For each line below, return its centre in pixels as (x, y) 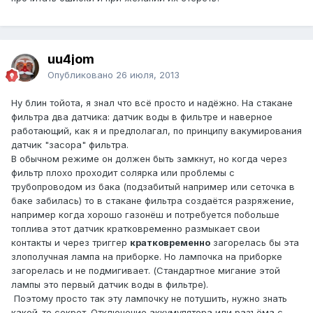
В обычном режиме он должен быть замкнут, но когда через (149, 159)
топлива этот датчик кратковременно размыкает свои (136, 229)
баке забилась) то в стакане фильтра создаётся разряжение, (153, 201)
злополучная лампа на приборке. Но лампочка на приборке (147, 257)
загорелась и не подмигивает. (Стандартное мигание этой (146, 271)
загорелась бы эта (255, 243)
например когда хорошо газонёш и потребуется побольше (145, 215)
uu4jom (71, 59)
